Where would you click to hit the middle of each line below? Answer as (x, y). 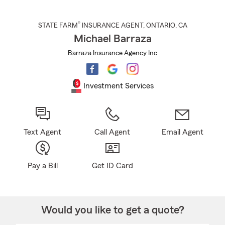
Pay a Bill (42, 166)
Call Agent (113, 132)
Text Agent (43, 132)
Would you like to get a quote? (113, 210)
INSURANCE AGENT (111, 26)
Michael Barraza (113, 39)
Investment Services (119, 86)
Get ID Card (112, 166)
